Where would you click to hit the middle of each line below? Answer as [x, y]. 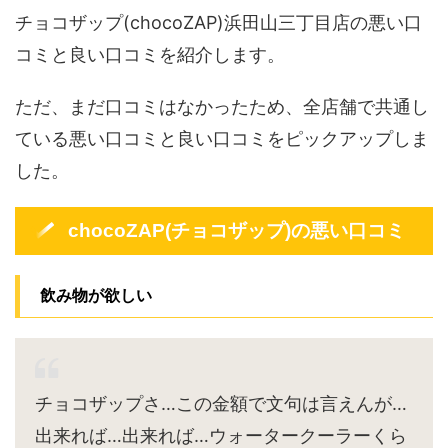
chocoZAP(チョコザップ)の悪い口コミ [237, 231]
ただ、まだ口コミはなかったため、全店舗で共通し [222, 107]
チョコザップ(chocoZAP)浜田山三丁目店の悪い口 [218, 23]
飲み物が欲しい [96, 295]
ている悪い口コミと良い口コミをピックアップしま [222, 139]
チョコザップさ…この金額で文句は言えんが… [221, 404]
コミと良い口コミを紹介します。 [150, 55]
